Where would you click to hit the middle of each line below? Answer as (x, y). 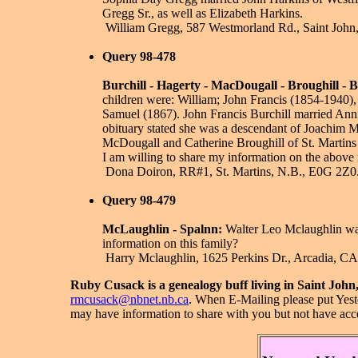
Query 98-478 (139, 56)
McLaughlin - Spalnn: (162, 229)
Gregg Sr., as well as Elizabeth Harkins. (203, 13)
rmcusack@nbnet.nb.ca (129, 299)
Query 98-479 (139, 200)
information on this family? (170, 243)
